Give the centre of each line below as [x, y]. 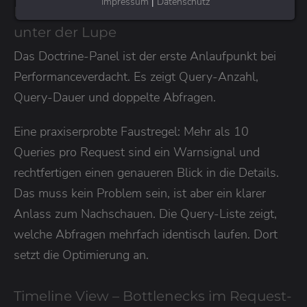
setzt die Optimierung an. [81, 255]
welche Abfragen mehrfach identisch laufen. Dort [146, 234]
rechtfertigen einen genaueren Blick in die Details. [146, 172]
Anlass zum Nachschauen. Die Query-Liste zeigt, [145, 213]
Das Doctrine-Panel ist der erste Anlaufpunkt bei [145, 56]
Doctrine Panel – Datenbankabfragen [143, 11]
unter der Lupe [65, 32]
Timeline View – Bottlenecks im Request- [153, 296]
